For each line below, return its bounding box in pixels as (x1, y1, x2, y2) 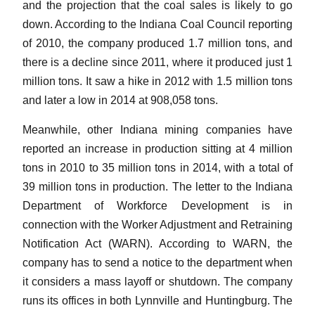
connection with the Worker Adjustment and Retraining (22, 219, 293, 231)
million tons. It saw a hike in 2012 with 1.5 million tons (22, 75, 293, 88)
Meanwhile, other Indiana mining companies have (22, 124, 293, 136)
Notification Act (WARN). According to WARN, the (22, 238, 293, 250)
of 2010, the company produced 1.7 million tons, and (22, 37, 293, 50)
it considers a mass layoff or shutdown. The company (22, 276, 293, 288)
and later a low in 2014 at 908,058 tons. (22, 94, 218, 107)
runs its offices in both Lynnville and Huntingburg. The (22, 295, 293, 307)
